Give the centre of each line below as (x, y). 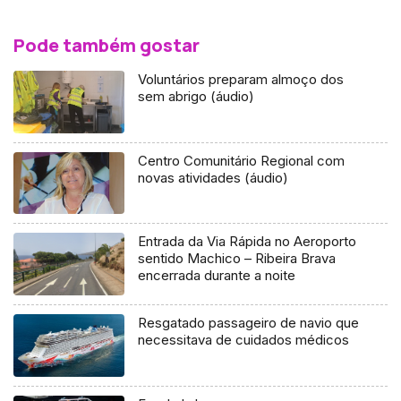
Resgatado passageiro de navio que (249, 323)
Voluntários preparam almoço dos (241, 79)
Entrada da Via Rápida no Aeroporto (247, 242)
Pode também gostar (107, 45)
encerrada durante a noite (217, 276)
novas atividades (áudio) (213, 177)
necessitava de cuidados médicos (244, 340)
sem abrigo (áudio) (196, 96)
